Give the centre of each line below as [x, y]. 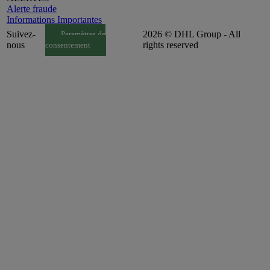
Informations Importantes [54, 19]
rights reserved [171, 45]
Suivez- [21, 34]
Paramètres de [83, 35]
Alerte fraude [32, 8]
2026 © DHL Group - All [192, 34]
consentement [68, 46]
